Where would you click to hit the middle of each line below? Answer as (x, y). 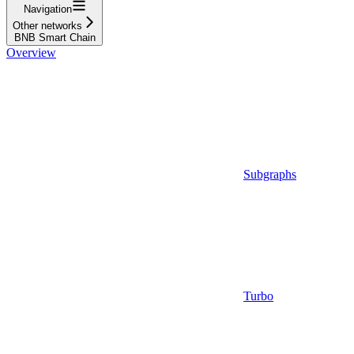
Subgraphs (270, 175)
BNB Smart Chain (55, 38)
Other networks (47, 26)
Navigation (47, 9)
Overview (31, 53)
